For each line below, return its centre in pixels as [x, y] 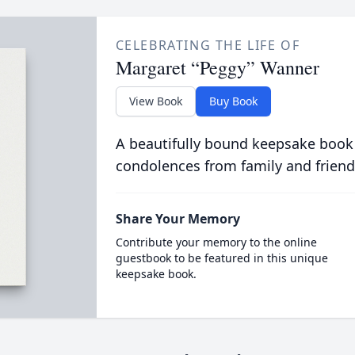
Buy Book [233, 101]
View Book [155, 101]
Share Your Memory [177, 219]
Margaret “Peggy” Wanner [217, 67]
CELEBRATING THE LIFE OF [208, 45]
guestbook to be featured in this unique [221, 258]
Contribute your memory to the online [216, 242]
